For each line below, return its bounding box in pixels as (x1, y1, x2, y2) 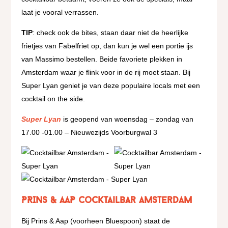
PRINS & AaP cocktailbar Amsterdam (21, 196, 192, 206)
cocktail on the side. (21, 95, 85, 103)
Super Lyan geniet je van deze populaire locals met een (21, 81, 201, 90)
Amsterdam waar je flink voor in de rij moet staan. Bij (21, 68, 191, 76)
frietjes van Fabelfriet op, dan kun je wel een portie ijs (21, 42, 193, 50)
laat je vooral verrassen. (21, 8, 99, 16)
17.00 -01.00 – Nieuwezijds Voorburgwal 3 (21, 128, 158, 136)
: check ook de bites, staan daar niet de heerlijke (33, 28, 189, 37)
